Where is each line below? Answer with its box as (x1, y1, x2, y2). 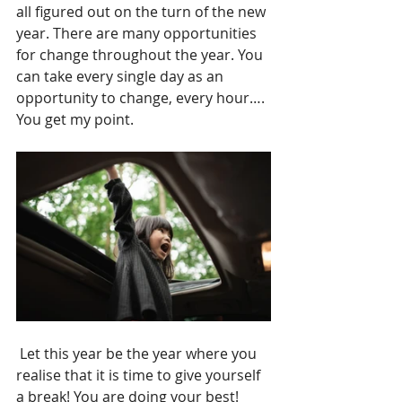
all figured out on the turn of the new (16, 2, 269, 22)
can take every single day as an (16, 66, 227, 86)
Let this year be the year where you (16, 344, 260, 363)
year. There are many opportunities (16, 23, 260, 43)
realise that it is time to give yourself (16, 365, 264, 385)
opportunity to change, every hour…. (16, 88, 268, 108)
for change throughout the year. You (16, 45, 267, 65)
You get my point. (16, 109, 134, 129)
